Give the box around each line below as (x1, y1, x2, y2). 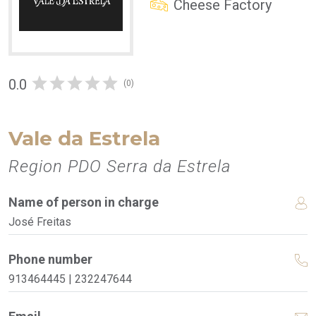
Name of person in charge (8, 194, 159, 209)
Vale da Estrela (8, 126, 160, 150)
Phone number (8, 252, 92, 267)
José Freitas (8, 214, 71, 229)
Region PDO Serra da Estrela (8, 156, 231, 176)
